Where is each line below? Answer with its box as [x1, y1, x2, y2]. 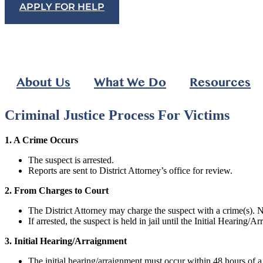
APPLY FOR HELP [19, 1, 104, 12]
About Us [16, 75, 70, 90]
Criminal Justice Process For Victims [5, 107, 230, 123]
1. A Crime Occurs [5, 134, 78, 145]
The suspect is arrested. [28, 154, 114, 165]
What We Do [94, 75, 166, 90]
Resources [190, 75, 251, 90]
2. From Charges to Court [5, 185, 109, 195]
